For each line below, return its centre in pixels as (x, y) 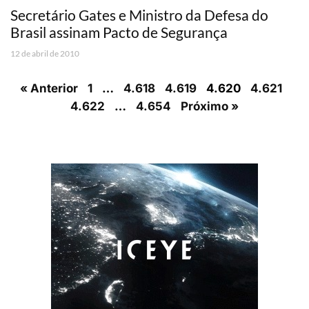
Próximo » (210, 106)
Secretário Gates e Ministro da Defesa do (139, 14)
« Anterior (49, 88)
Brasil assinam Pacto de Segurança (119, 32)
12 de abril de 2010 (45, 53)
